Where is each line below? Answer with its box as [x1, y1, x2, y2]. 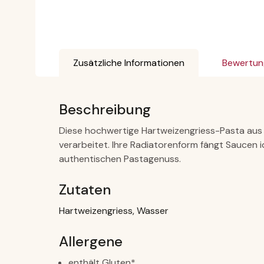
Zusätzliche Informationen [72, 56, 184, 69]
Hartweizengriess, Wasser [58, 204, 169, 217]
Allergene [58, 232, 123, 250]
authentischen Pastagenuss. [58, 152, 181, 165]
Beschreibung [58, 100, 151, 118]
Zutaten [58, 180, 111, 199]
